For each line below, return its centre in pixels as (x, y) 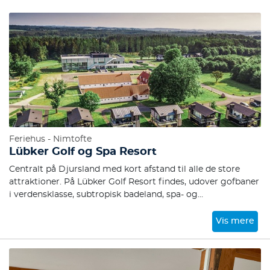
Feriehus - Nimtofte (50, 139)
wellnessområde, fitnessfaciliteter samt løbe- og (111, 207)
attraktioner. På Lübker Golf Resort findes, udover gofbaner (134, 182)
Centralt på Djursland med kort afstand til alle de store (124, 169)
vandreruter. (35, 220)
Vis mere (235, 221)
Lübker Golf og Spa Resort (83, 152)
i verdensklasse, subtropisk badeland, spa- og (103, 195)
